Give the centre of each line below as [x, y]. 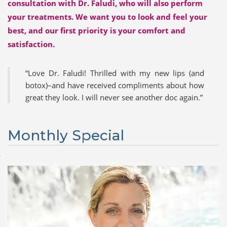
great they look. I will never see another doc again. [113, 98]
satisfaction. [31, 44]
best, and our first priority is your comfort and [97, 31]
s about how [182, 85]
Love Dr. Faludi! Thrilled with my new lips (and [116, 73]
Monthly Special [66, 136]
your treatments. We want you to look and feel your [107, 17]
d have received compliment [110, 85]
